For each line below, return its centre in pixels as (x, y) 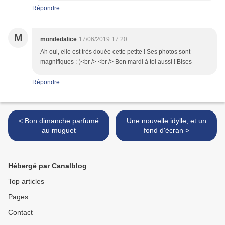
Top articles (26, 182)
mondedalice (59, 39)
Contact (20, 213)
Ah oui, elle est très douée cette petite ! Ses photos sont (115, 52)
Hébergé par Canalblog (47, 166)
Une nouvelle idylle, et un (166, 121)
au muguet (59, 130)
